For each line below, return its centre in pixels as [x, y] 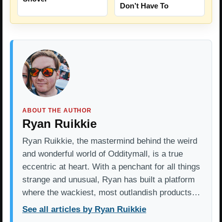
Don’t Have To [144, 5]
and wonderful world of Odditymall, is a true [103, 154]
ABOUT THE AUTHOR [57, 110]
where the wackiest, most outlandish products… [111, 192]
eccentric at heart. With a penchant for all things [111, 166]
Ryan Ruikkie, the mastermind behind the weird [110, 141]
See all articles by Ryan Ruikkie [84, 209]
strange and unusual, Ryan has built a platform [109, 179]
